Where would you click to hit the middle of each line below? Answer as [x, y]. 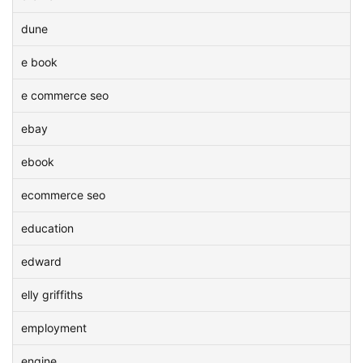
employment [54, 328]
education [47, 228]
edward [41, 261]
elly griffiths [52, 295]
